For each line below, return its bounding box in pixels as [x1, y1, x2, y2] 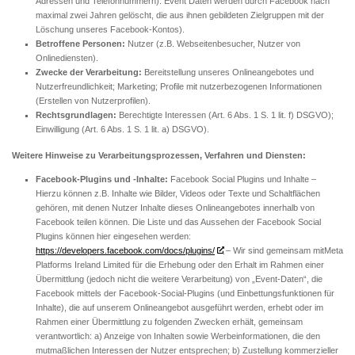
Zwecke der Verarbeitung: [36, 67, 142, 78]
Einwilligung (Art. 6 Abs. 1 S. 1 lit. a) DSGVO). [36, 124, 209, 135]
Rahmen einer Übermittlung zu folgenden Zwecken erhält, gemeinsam [36, 316, 303, 326]
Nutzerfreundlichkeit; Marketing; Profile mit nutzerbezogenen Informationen [36, 82, 322, 92]
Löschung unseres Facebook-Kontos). [36, 25, 185, 35]
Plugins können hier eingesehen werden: [36, 231, 191, 241]
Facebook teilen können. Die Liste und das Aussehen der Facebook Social [36, 216, 321, 227]
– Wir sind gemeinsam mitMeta [223, 245, 343, 255]
